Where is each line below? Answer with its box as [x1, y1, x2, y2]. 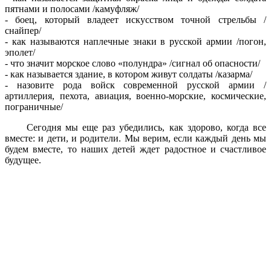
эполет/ [5, 47, 35, 58]
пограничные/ [5, 102, 63, 113]
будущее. [5, 155, 41, 166]
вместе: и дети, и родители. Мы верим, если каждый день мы [5, 133, 266, 144]
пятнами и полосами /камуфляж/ [5, 4, 139, 15]
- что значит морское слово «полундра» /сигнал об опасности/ [5, 58, 260, 69]
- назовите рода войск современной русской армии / [5, 80, 266, 91]
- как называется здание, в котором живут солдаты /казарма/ [5, 69, 252, 80]
